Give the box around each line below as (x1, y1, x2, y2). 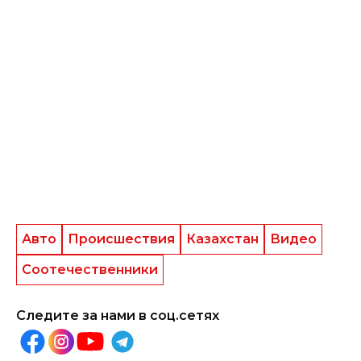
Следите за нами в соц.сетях (16, 308, 219, 323)
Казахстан (186, 231, 259, 247)
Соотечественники (22, 262, 158, 277)
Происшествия (68, 231, 175, 247)
